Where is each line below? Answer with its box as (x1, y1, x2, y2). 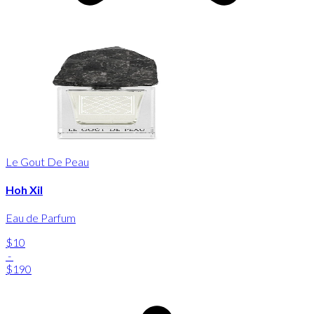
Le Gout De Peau (6, 154, 89, 168)
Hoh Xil (6, 182, 43, 196)
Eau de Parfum (6, 211, 76, 225)
